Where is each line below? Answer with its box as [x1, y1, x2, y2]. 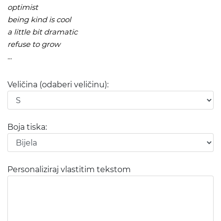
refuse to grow [7, 39, 60, 49]
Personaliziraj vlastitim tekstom [7, 165, 131, 175]
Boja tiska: [7, 122, 47, 132]
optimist [7, 2, 38, 12]
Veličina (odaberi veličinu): [7, 80, 109, 90]
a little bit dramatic [7, 27, 77, 37]
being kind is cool [7, 15, 71, 25]
